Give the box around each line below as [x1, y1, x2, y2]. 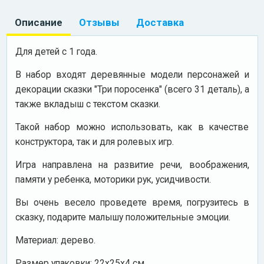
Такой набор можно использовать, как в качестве [15, 121, 249, 133]
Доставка [136, 16, 184, 28]
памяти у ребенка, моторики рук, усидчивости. [15, 173, 211, 185]
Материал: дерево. [15, 234, 95, 246]
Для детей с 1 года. [15, 45, 97, 57]
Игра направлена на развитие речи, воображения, [15, 159, 249, 170]
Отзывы [78, 16, 120, 28]
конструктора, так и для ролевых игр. [15, 136, 174, 147]
